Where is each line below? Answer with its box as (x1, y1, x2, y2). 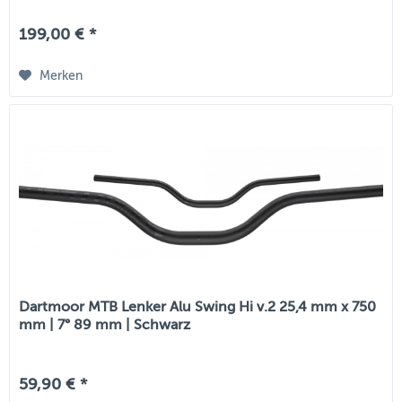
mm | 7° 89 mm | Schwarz (19, 317, 191, 334)
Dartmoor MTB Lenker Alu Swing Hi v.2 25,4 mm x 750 (19, 299, 377, 316)
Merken (39, 68, 83, 83)
